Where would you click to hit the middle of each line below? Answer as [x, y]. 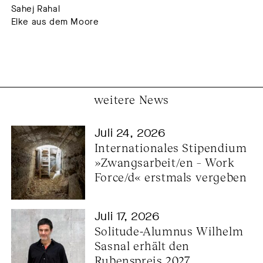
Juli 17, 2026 [127, 217]
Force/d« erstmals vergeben [171, 176]
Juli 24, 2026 [130, 133]
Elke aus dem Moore [55, 21]
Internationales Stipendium [171, 147]
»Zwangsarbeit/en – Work [164, 162]
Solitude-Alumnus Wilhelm [169, 231]
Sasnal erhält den [142, 246]
